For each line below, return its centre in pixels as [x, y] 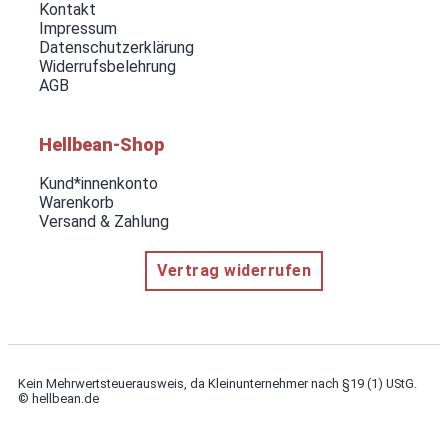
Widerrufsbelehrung [107, 66]
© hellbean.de [58, 399]
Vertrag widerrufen [234, 270]
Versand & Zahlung [103, 221]
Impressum [77, 28]
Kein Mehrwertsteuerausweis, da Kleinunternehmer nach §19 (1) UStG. [217, 384]
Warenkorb [76, 202]
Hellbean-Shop [101, 144]
